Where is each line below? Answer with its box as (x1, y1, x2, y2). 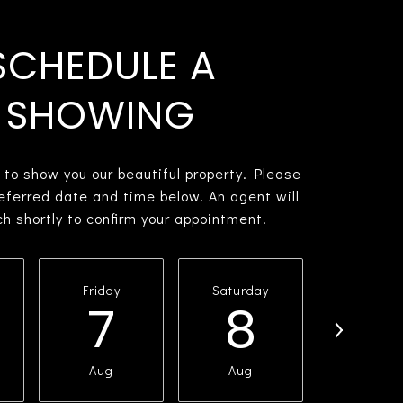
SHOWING (6, 88, 195, 142)
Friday (82, 282, 121, 299)
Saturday (212, 282, 269, 299)
